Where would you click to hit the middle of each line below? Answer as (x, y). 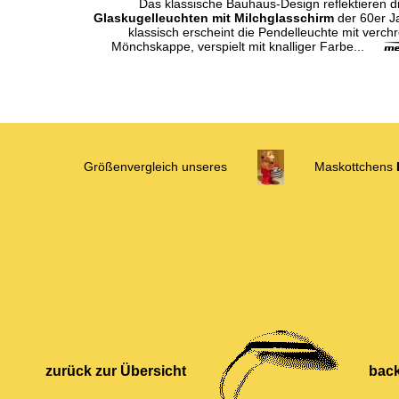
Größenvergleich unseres (157, 166)
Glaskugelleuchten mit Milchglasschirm (214, 18)
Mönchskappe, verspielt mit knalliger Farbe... (248, 46)
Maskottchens (353, 166)
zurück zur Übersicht (116, 370)
